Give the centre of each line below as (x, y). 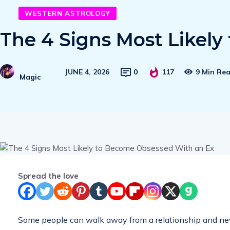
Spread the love (48, 176)
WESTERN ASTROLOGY (68, 13)
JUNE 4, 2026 (87, 72)
